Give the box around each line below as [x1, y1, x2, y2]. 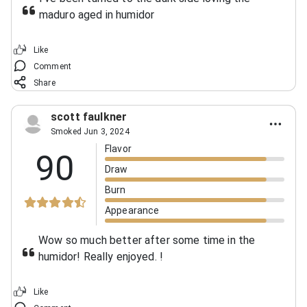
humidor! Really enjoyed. [38, 249, 157, 263]
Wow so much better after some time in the [38, 233, 256, 247]
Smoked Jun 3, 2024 [51, 126, 130, 136]
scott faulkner [51, 110, 127, 123]
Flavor [105, 143, 132, 154]
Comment [34, 61, 72, 71]
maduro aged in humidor [38, 8, 155, 21]
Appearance [105, 204, 160, 216]
